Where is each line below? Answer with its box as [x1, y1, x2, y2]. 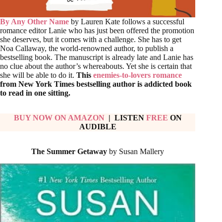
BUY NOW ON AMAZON [13, 113, 107, 122]
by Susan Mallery [107, 147, 165, 156]
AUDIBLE [79, 122, 116, 131]
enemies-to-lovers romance [93, 71, 182, 80]
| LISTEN [106, 113, 146, 122]
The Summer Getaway [31, 147, 108, 156]
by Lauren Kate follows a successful [71, 17, 184, 26]
